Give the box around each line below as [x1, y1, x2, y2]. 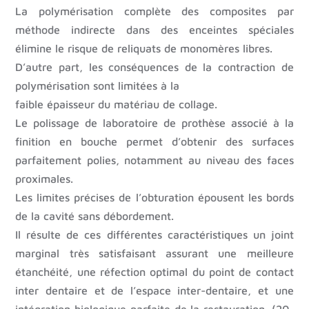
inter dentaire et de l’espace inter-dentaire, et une [15, 284, 294, 297]
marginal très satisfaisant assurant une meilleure [15, 247, 294, 260]
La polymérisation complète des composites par [15, 5, 294, 18]
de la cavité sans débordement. [15, 210, 175, 223]
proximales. [15, 172, 74, 186]
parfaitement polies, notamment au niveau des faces [15, 154, 294, 167]
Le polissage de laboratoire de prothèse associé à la [15, 117, 294, 130]
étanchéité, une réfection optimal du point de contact [15, 266, 294, 279]
